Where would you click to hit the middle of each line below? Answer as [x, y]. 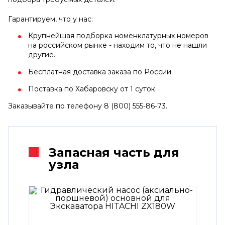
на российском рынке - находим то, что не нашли [118, 45]
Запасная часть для [114, 152]
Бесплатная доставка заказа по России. [100, 72]
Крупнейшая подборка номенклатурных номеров [118, 35]
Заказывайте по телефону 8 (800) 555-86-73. [88, 106]
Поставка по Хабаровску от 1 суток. [92, 89]
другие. [42, 54]
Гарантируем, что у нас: [50, 19]
